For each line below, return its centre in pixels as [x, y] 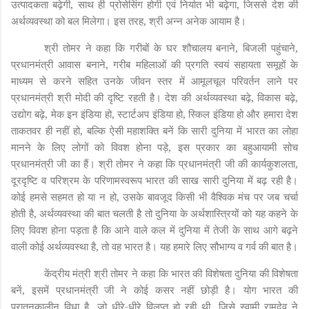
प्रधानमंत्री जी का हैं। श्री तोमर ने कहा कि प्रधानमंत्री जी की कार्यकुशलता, [154, 163]
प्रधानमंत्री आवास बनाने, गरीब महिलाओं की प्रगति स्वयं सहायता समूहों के [154, 64]
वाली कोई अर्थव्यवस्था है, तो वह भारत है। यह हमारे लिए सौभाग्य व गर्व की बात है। [154, 246]
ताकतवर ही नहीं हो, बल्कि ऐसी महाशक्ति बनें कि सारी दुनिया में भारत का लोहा [154, 130]
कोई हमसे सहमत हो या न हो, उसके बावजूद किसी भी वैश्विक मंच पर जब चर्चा [154, 196]
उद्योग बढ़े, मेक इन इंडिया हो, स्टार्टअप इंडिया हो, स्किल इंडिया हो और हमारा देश [154, 113]
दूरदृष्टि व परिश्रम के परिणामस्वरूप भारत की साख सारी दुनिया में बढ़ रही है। [154, 180]
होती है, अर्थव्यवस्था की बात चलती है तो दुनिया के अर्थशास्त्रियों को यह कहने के [154, 213]
